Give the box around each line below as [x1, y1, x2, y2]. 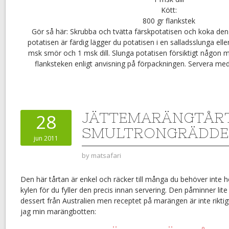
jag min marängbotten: [20, 207, 96, 217]
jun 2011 [34, 134, 58, 143]
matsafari [91, 151, 121, 161]
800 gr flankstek [142, 16, 195, 26]
